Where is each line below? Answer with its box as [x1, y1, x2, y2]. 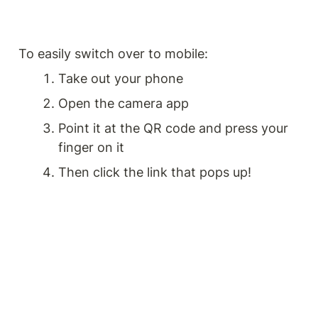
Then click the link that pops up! [58, 165, 251, 180]
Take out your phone [58, 71, 183, 87]
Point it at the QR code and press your [58, 121, 288, 136]
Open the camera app [58, 96, 189, 111]
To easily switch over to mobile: [18, 46, 208, 62]
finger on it [58, 140, 124, 155]
